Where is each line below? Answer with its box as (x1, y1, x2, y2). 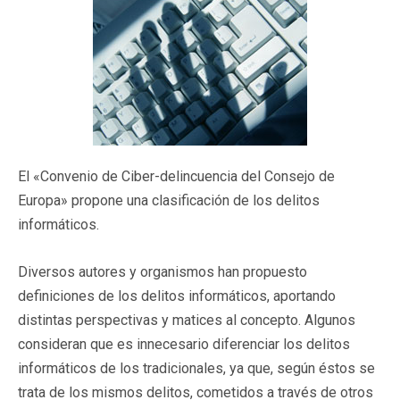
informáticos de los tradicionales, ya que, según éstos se (18, 359, 375, 377)
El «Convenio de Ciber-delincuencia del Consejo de (18, 167, 335, 185)
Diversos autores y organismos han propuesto (18, 262, 307, 280)
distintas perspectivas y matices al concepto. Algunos (18, 311, 355, 329)
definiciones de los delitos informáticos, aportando (18, 287, 336, 304)
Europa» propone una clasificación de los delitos (18, 191, 320, 209)
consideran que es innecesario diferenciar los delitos (18, 335, 350, 353)
